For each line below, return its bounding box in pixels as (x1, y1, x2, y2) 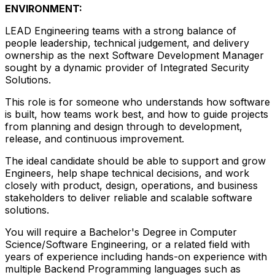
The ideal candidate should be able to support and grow (5, 154, 266, 167)
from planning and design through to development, (5, 120, 242, 133)
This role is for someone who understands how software (5, 95, 270, 108)
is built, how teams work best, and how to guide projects (5, 107, 268, 120)
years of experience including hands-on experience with (5, 250, 267, 263)
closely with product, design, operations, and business (5, 179, 258, 192)
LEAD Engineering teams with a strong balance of (5, 24, 236, 37)
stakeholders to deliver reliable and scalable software (5, 191, 252, 204)
